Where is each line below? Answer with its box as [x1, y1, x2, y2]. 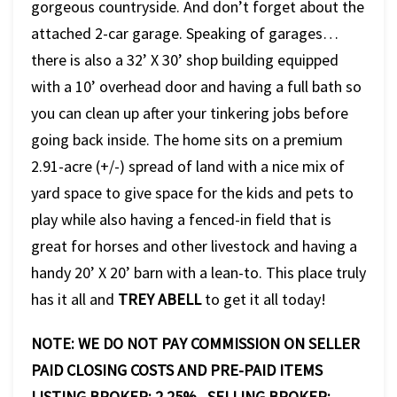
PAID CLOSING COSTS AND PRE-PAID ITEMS [31, 360, 323, 381]
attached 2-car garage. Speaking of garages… [31, 23, 339, 44]
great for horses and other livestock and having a [31, 236, 357, 257]
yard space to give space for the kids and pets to [31, 183, 354, 204]
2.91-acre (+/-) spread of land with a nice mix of [31, 156, 345, 177]
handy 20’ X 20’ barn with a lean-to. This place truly [31, 262, 366, 284]
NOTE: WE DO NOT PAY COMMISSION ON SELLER [31, 333, 360, 354]
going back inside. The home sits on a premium [31, 129, 343, 151]
